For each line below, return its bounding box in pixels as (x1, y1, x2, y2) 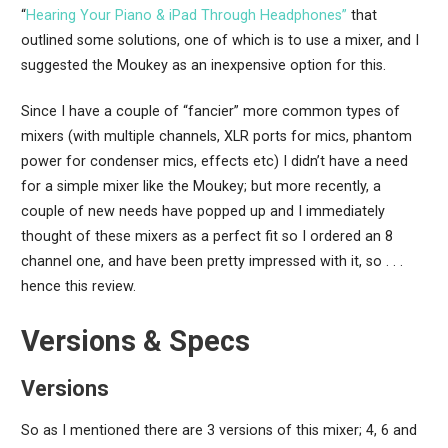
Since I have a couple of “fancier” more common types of (20, 103, 400, 121)
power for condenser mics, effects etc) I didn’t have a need (20, 153, 408, 171)
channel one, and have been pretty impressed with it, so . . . (20, 253, 403, 271)
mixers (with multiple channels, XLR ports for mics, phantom (20, 128, 412, 146)
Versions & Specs (20, 323, 250, 358)
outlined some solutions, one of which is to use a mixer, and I (20, 31, 419, 49)
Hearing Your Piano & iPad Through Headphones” (25, 6, 351, 24)
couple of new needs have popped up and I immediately (20, 203, 385, 221)
